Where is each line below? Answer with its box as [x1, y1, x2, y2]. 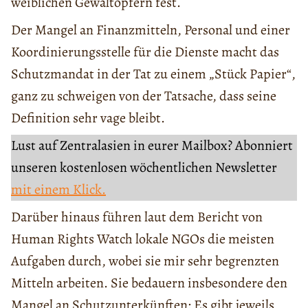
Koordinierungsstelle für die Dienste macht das [11, 43, 279, 62]
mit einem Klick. [11, 180, 106, 199]
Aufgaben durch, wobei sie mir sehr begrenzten [11, 252, 279, 271]
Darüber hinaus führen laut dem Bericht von [11, 208, 263, 227]
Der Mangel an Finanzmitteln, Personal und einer [11, 21, 290, 40]
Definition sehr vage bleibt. [11, 109, 165, 128]
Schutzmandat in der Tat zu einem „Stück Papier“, [11, 65, 296, 84]
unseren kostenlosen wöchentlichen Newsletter [11, 158, 277, 177]
